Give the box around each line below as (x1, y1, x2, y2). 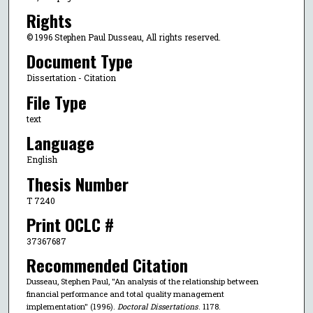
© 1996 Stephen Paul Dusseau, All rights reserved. (26, 31, 221, 43)
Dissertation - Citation (26, 72, 116, 84)
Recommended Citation (26, 252, 188, 278)
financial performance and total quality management (26, 289, 224, 300)
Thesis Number (26, 170, 129, 196)
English (26, 154, 57, 166)
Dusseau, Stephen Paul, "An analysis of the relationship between (26, 276, 259, 287)
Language (26, 130, 94, 156)
